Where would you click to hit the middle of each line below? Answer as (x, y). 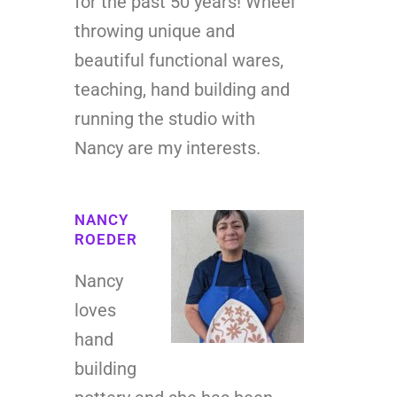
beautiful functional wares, (179, 60)
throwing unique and (155, 31)
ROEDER (106, 239)
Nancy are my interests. (167, 148)
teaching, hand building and (182, 89)
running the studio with (165, 118)
